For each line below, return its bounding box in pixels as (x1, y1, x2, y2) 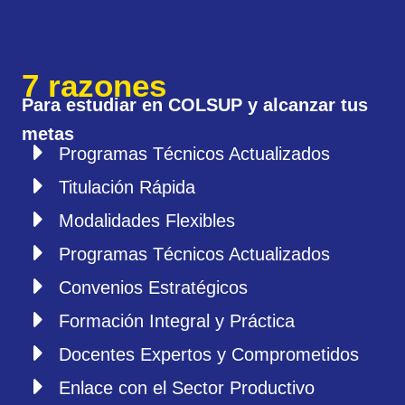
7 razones (22, 68, 166, 104)
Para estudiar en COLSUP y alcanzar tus (22, 95, 368, 116)
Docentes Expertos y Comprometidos (59, 344, 360, 365)
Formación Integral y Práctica (59, 311, 296, 332)
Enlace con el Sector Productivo (59, 378, 316, 399)
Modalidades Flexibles (59, 211, 236, 231)
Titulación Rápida (59, 177, 196, 198)
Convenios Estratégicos (59, 278, 249, 298)
